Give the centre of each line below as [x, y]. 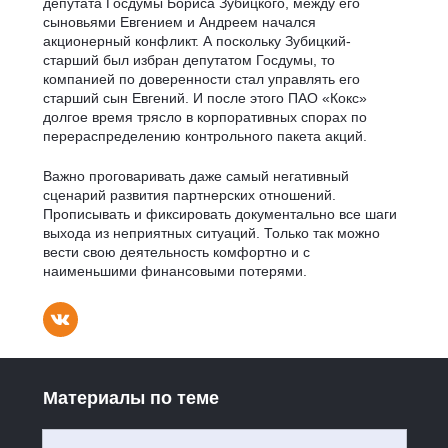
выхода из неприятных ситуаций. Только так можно [212, 232]
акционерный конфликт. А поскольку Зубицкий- [197, 40]
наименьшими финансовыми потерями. [175, 270]
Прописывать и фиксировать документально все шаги [220, 213]
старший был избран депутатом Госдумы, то [189, 59]
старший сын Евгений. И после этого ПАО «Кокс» [205, 97]
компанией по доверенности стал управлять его [202, 78]
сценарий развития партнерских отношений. [190, 194]
